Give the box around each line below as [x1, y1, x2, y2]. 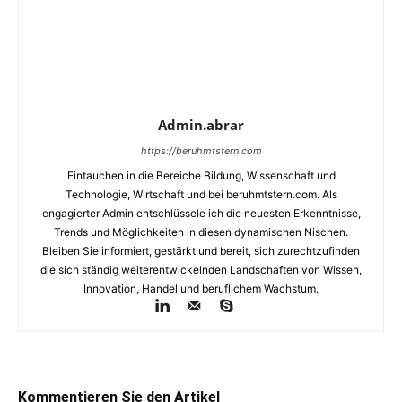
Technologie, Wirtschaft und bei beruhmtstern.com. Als [65, 187, 337, 201]
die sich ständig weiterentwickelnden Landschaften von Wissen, [40, 262, 362, 276]
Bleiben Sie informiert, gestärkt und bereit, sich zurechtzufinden [42, 243, 360, 258]
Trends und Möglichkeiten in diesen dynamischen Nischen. [54, 224, 348, 239]
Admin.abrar [158, 115, 244, 134]
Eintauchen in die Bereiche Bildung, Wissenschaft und [66, 168, 336, 182]
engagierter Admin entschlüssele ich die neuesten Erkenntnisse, [41, 205, 361, 220]
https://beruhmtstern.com [140, 144, 262, 157]
